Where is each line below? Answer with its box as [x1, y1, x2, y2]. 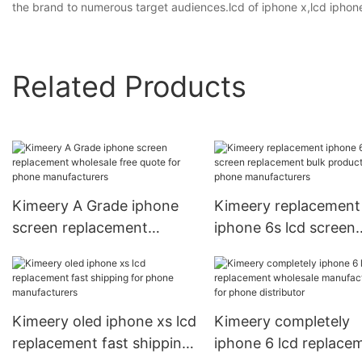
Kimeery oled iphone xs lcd [12, 313, 196, 330]
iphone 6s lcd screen [213, 219, 356, 237]
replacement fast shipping [12, 335, 191, 352]
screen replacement [12, 219, 148, 237]
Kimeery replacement [213, 197, 360, 215]
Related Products [12, 68, 246, 104]
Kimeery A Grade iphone [12, 197, 179, 215]
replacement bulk [213, 241, 332, 259]
